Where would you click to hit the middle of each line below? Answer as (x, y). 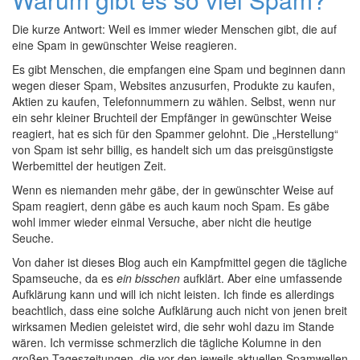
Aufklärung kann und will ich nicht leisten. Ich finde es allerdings (173, 294)
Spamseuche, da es (64, 278)
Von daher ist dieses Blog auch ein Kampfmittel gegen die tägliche (180, 262)
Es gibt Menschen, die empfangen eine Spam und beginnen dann (179, 69)
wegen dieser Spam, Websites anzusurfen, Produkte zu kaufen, (174, 85)
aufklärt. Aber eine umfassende (261, 278)
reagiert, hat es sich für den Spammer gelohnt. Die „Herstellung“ (175, 133)
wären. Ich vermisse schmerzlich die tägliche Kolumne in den (167, 342)
